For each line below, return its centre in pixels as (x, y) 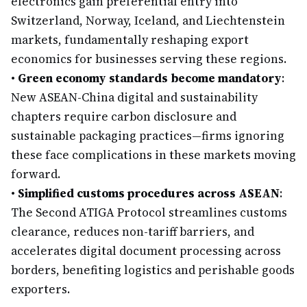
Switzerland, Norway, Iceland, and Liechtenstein (148, 21)
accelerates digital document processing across (146, 251)
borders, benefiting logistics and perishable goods (153, 270)
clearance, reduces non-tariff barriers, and (133, 232)
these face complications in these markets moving (153, 155)
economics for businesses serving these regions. (149, 59)
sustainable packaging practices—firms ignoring (148, 136)
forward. (36, 174)
